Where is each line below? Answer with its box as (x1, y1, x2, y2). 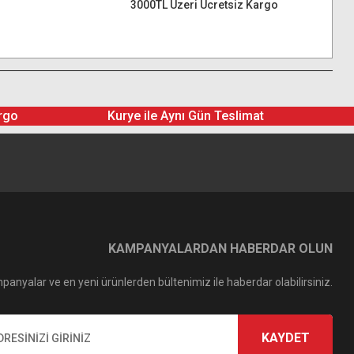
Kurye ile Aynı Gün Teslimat (107, 108, 264, 123)
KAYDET (261, 330, 310, 345)
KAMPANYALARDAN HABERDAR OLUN (108, 241, 333, 256)
